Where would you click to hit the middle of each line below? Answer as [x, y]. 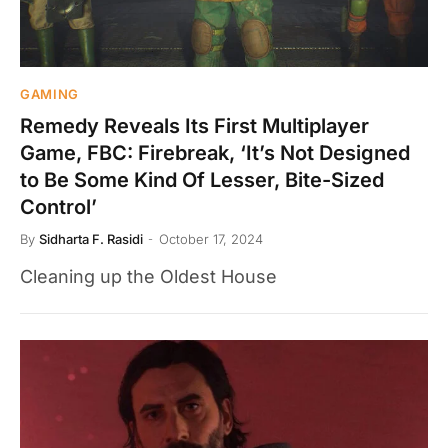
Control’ [58, 206]
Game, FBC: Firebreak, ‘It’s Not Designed [215, 152]
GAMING [49, 93]
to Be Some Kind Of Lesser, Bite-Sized [202, 179]
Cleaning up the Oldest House [148, 276]
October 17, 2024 [211, 238]
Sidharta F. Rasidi [91, 238]
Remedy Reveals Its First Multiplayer [194, 125]
